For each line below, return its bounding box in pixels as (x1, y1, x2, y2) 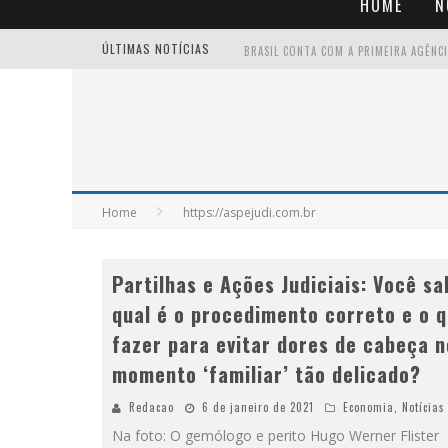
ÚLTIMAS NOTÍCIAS (102, 40, 214, 57)
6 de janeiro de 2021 (202, 399, 314, 415)
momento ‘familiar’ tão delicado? (112, 359, 421, 389)
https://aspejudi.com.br (183, 204, 316, 221)
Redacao (129, 399, 174, 415)
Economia (343, 399, 394, 415)
